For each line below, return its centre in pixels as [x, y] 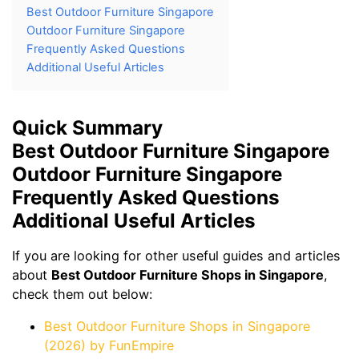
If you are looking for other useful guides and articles [176, 255]
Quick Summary [87, 128]
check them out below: [82, 294]
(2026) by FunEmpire [109, 346]
